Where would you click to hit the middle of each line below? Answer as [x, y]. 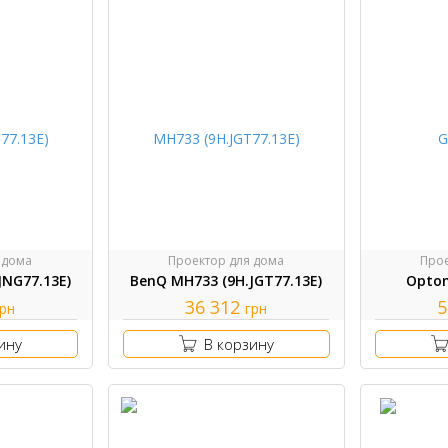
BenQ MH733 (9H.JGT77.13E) [226, 281]
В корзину [238, 344]
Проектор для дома [226, 261]
